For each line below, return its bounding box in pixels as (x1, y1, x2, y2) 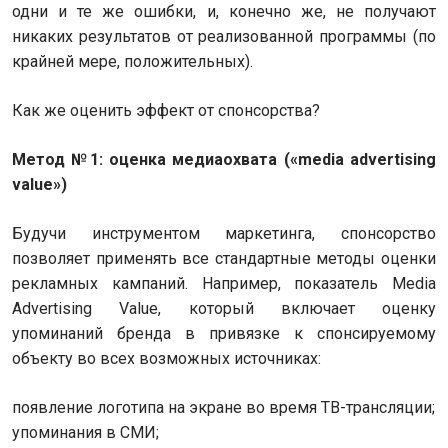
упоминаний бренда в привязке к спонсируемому (12, 324, 436, 343)
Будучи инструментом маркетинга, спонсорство (12, 224, 436, 243)
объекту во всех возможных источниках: (12, 349, 321, 368)
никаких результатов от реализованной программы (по (12, 27, 436, 46)
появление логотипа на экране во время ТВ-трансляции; (12, 398, 435, 417)
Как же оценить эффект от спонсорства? (12, 101, 320, 120)
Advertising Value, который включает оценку (12, 299, 436, 318)
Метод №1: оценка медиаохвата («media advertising (12, 150, 436, 169)
